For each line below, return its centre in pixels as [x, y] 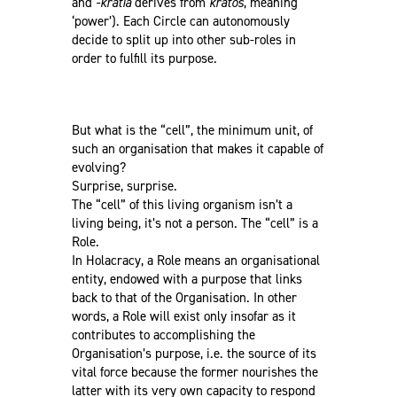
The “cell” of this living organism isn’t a [182, 204]
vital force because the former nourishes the [195, 372]
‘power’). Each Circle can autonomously [180, 21]
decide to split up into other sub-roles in [183, 39]
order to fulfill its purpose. [144, 58]
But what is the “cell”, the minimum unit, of [192, 130]
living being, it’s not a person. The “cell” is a [195, 223]
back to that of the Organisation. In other [184, 297]
